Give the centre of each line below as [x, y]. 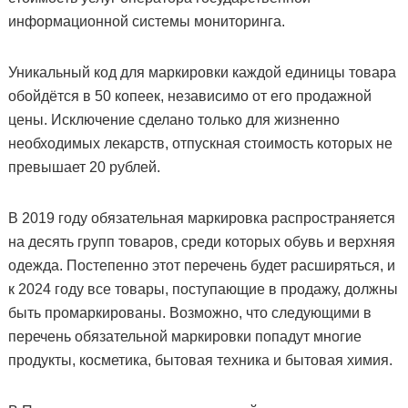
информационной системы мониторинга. [146, 21]
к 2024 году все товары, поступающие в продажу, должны [203, 289]
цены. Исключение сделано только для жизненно [173, 120]
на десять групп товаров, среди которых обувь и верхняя [201, 242]
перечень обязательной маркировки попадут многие [184, 337]
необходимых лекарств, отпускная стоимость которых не [200, 143]
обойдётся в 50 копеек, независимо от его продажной [189, 96]
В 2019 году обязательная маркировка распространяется [201, 218]
